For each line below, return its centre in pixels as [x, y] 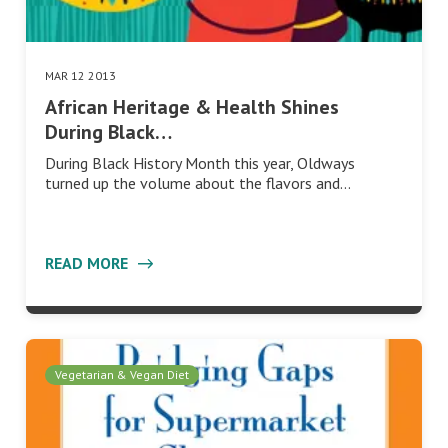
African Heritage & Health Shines [192, 107]
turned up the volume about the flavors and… [198, 183]
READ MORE [88, 263]
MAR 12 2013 [80, 76]
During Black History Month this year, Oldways [200, 163]
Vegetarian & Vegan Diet [122, 375]
